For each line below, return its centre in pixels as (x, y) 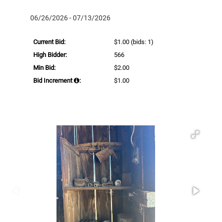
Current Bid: (49, 42)
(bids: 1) (142, 42)
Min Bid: (44, 67)
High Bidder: (50, 55)
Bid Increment (54, 80)
